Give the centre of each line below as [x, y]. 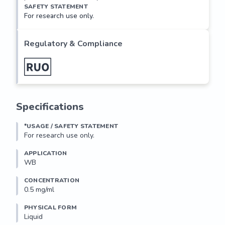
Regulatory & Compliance [73, 44]
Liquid [33, 217]
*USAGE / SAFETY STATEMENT [71, 126]
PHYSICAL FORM [51, 207]
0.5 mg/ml [39, 190]
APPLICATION [46, 153]
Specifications [50, 107]
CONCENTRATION [52, 180]
